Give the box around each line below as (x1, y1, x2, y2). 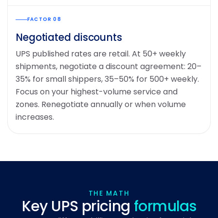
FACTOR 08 (27, 16, 61, 23)
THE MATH (88, 188, 130, 198)
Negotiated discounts (16, 31, 122, 44)
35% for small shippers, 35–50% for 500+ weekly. (16, 73, 199, 85)
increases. (16, 111, 54, 123)
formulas (134, 196, 197, 217)
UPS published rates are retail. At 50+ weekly (16, 48, 186, 59)
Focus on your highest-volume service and (16, 86, 178, 97)
